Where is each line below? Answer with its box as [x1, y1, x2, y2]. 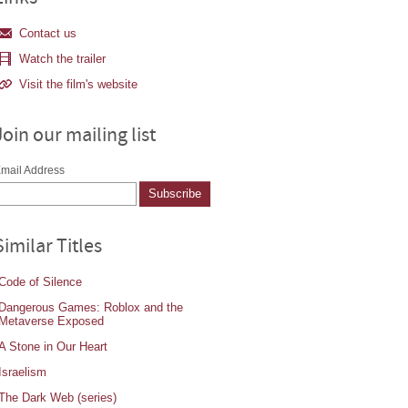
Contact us [19, 26, 77, 40]
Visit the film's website [19, 77, 138, 91]
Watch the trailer [19, 52, 107, 66]
